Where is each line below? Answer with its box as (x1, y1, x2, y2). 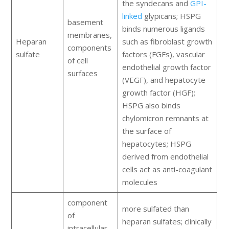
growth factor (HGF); (122, 87, 195, 98)
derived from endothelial (122, 151, 209, 162)
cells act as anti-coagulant (122, 164, 212, 175)
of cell (67, 55, 88, 66)
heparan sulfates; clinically (122, 216, 212, 227)
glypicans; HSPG (142, 11, 201, 21)
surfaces (67, 68, 98, 79)
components (67, 42, 111, 53)
